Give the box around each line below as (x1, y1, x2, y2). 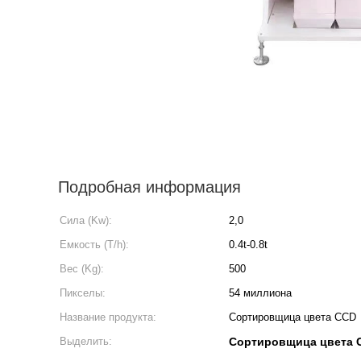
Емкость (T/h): (60, 239, 129, 251)
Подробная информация (58, 178, 241, 196)
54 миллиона (229, 287, 292, 299)
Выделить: (60, 335, 112, 347)
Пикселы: (60, 287, 106, 299)
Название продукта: (60, 311, 156, 323)
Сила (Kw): (60, 214, 112, 226)
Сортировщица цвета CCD (229, 311, 356, 323)
